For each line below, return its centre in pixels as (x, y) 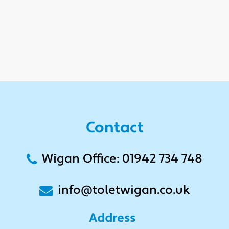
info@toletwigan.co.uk (124, 190)
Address (114, 219)
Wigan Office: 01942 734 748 (122, 159)
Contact (114, 128)
